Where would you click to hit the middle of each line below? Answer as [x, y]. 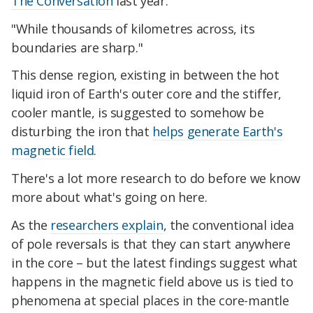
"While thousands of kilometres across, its [133, 28]
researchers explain [107, 225]
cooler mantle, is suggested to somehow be [138, 113]
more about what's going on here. [109, 197]
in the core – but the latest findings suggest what [155, 262]
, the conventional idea [228, 225]
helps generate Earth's [218, 132]
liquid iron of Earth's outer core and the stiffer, [147, 94]
